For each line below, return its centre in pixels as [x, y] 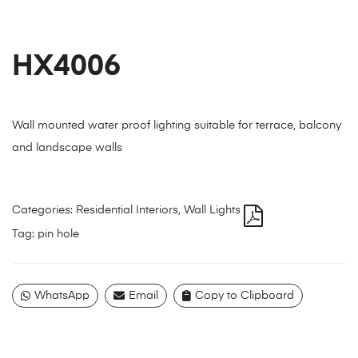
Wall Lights [212, 211]
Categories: [44, 211]
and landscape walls [67, 148]
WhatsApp [62, 296]
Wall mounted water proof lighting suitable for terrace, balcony [177, 126]
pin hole [58, 235]
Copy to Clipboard [245, 296]
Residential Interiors [127, 211]
